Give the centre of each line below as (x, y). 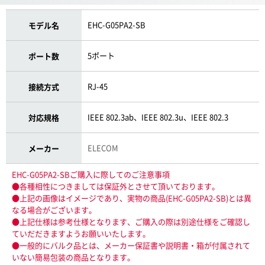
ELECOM (103, 148)
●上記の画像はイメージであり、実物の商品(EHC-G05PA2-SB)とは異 (132, 198)
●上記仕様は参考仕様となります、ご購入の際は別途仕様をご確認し (131, 222)
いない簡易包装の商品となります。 (73, 257)
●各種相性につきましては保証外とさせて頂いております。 (116, 186)
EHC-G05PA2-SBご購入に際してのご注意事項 (91, 174)
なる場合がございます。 (54, 210)
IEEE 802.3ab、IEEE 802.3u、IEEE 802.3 (158, 117)
